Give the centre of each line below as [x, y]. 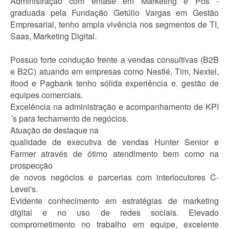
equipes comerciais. [47, 95]
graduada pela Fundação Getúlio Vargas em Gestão [114, 13]
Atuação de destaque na [54, 130]
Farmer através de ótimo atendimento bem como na [114, 154]
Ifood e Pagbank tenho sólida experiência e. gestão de [114, 83]
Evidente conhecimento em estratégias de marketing [114, 201]
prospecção [31, 165]
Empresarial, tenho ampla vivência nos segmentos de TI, [114, 24]
